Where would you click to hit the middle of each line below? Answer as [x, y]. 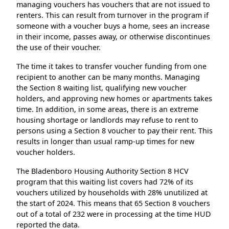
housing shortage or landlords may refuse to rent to [107, 120]
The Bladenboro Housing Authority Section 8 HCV [102, 171]
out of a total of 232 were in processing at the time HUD [114, 214]
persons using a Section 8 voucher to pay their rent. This [114, 131]
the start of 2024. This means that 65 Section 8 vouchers [113, 203]
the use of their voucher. [59, 48]
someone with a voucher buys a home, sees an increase [113, 26]
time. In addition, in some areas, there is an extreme [107, 109]
